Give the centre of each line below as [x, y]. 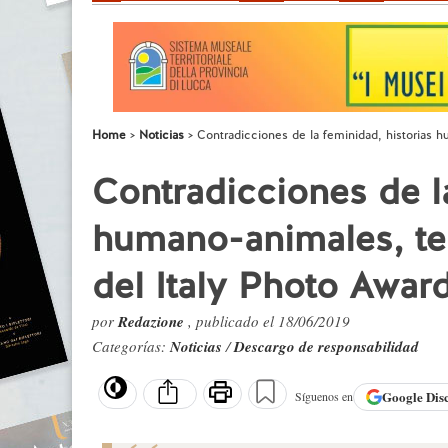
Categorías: [131, 346]
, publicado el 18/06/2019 [269, 321]
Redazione [153, 321]
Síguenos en [324, 396]
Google [404, 397]
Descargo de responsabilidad [326, 346]
